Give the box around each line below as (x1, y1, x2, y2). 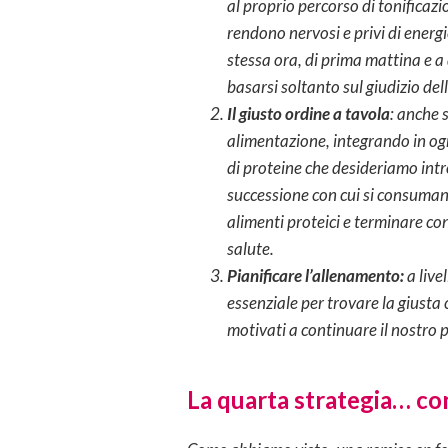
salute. (227, 237, 274, 259)
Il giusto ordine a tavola (227, 102, 390, 124)
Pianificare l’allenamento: (227, 264, 407, 286)
